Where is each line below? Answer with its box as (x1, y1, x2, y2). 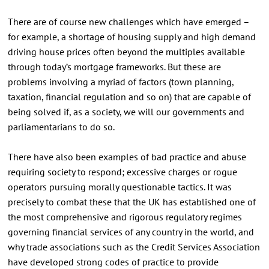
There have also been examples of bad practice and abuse (7, 150, 246, 163)
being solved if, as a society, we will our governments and (7, 105, 244, 118)
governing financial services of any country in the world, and (7, 225, 254, 238)
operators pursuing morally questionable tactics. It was (7, 180, 232, 193)
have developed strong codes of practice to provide (7, 255, 219, 268)
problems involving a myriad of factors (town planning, (7, 75, 234, 88)
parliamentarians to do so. (7, 120, 115, 133)
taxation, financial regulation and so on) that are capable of (7, 90, 251, 103)
